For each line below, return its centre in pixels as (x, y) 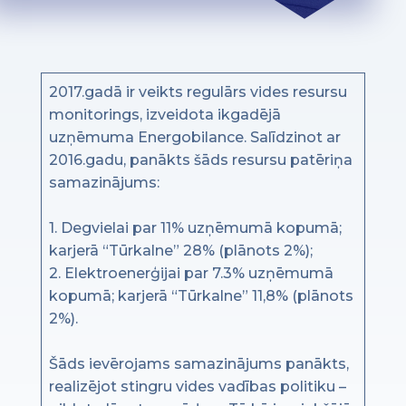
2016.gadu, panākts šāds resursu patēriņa (200, 160)
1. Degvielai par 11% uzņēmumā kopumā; (195, 228)
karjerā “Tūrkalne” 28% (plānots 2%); (180, 251)
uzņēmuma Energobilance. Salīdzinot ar (194, 138)
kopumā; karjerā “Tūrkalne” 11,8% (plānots (201, 296)
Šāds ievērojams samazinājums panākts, (198, 364)
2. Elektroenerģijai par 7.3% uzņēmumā (191, 274)
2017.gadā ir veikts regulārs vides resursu (198, 92)
